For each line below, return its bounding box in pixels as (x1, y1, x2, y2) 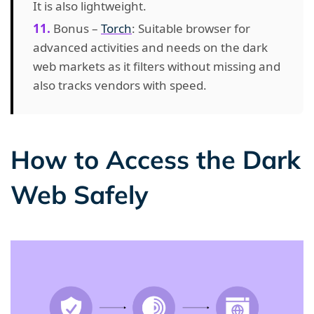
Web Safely (11, 179, 149, 210)
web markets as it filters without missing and (33, 58, 280, 74)
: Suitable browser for (132, 20, 250, 36)
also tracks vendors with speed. (33, 77, 207, 93)
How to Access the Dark (11, 144, 301, 175)
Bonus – (53, 20, 101, 36)
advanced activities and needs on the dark (33, 39, 268, 55)
